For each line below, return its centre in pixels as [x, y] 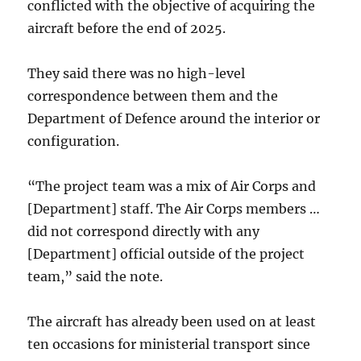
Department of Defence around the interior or [174, 118]
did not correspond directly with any [144, 231]
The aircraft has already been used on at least [172, 322]
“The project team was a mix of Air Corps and [172, 186]
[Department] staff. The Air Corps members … [174, 209]
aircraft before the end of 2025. [127, 28]
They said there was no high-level [137, 73]
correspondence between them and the [153, 96]
